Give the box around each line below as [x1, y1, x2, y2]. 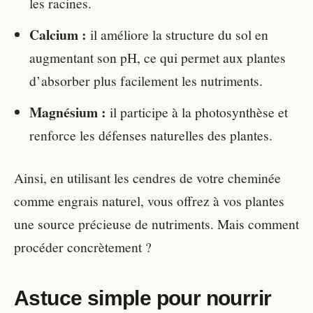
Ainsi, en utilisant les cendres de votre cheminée [14, 168, 281, 187]
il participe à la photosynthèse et [106, 103, 288, 122]
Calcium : [29, 24, 87, 45]
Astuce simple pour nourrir [14, 286, 272, 310]
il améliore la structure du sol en [87, 25, 268, 44]
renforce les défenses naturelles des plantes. [29, 126, 272, 145]
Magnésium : [29, 102, 106, 123]
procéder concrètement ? [14, 238, 152, 256]
